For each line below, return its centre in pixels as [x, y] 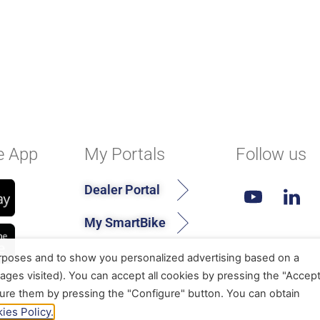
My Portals [125, 155]
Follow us [271, 155]
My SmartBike [125, 223]
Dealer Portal [122, 190]
